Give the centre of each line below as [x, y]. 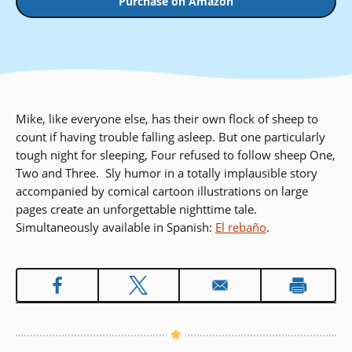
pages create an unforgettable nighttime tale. [136, 209]
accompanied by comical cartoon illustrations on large [162, 191]
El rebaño [241, 227]
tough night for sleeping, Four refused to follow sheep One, [176, 155]
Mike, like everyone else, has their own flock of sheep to [167, 119]
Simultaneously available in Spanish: [115, 227]
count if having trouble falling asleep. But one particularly [170, 137]
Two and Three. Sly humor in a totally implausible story [167, 173]
